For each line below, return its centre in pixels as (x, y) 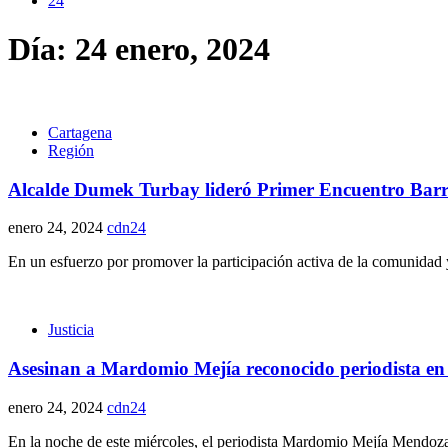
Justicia (71, 330)
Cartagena (80, 132)
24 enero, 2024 (172, 49)
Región (71, 150)
